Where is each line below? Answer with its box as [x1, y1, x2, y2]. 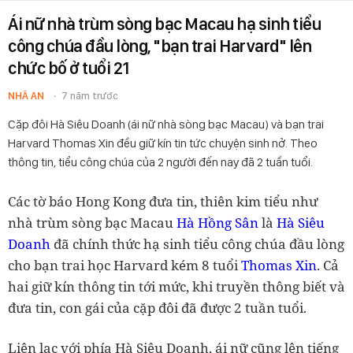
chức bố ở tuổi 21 [8, 58, 129, 78]
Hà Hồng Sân [176, 214, 258, 232]
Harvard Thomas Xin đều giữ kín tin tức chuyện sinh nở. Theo [8, 136, 318, 150]
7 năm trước [61, 90, 118, 102]
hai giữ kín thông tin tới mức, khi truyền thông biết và [8, 277, 345, 295]
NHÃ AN [8, 90, 44, 102]
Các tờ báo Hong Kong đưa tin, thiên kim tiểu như [8, 192, 318, 210]
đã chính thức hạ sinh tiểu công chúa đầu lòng [50, 235, 344, 253]
